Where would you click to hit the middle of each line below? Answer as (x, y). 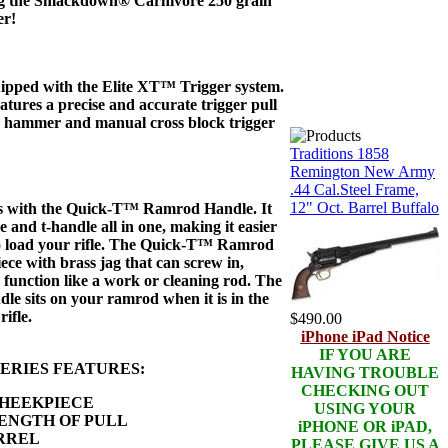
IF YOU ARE (365, 354)
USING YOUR (365, 408)
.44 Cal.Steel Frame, (354, 189)
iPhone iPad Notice (365, 336)
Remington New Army (362, 171)
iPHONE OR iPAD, (365, 426)
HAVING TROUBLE (365, 372)
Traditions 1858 (339, 153)
